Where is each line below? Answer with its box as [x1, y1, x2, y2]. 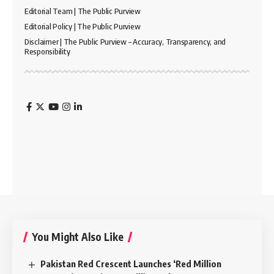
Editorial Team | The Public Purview [24, 6, 141, 16]
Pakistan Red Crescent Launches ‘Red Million [40, 257, 222, 269]
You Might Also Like [32, 229, 124, 243]
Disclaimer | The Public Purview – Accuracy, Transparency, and [24, 36, 226, 46]
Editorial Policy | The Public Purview [24, 21, 141, 31]
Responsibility [24, 46, 70, 56]
